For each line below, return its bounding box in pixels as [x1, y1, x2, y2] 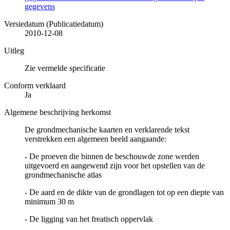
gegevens [25, 2, 55, 11]
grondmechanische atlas [25, 170, 102, 180]
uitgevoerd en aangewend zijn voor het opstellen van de [25, 161, 205, 170]
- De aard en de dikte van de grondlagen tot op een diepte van [25, 188, 224, 197]
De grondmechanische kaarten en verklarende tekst [25, 125, 189, 135]
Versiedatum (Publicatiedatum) [4, 20, 103, 29]
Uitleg [4, 46, 24, 55]
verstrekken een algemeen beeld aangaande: [25, 135, 166, 144]
